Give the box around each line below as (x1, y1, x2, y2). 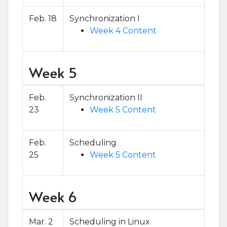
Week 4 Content (90, 26, 157, 35)
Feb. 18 (29, 14, 57, 23)
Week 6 (29, 186, 77, 206)
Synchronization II (69, 93, 142, 102)
